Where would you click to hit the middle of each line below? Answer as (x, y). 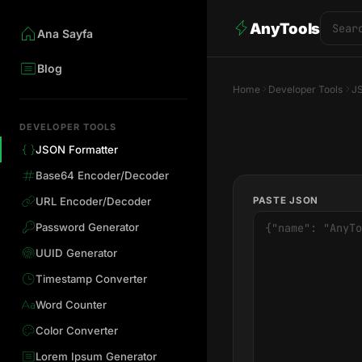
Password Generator (87, 227)
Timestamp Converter (91, 279)
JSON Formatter (76, 150)
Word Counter (71, 305)
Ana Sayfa (65, 34)
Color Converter (76, 331)
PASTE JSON (286, 201)
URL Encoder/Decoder (93, 202)
